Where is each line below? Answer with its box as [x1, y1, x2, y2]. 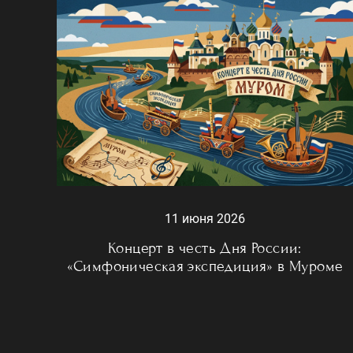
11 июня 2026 [165, 210, 245, 226]
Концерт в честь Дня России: [108, 238, 302, 257]
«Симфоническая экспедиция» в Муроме [66, 256, 344, 275]
